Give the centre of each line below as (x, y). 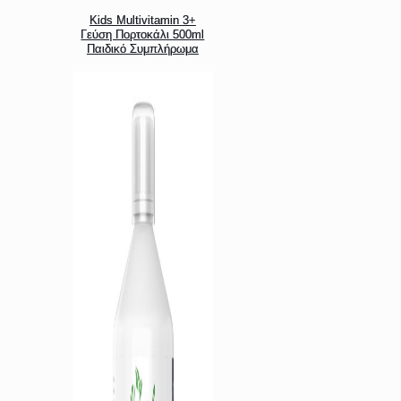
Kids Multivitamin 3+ (142, 21)
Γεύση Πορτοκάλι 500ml (143, 35)
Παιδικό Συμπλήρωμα (142, 49)
